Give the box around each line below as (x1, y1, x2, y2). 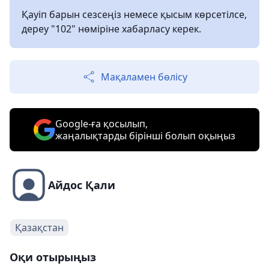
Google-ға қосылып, (55, 117, 148, 130)
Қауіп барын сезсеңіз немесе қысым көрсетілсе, (22, 8, 247, 21)
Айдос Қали (48, 178, 115, 192)
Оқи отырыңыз (10, 250, 96, 264)
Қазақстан (15, 221, 64, 234)
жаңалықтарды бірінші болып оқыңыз (55, 129, 235, 142)
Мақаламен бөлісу (101, 70, 187, 83)
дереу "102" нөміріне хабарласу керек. (22, 22, 201, 35)
